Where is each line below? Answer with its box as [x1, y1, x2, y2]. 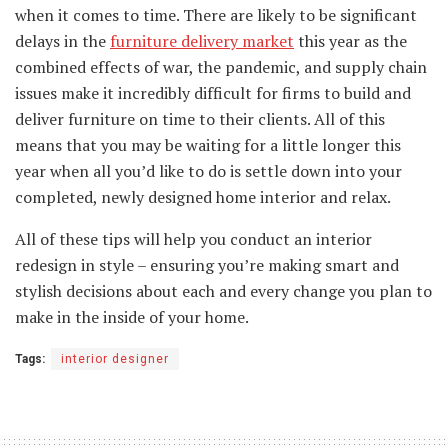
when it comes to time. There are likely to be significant [15, 3, 417, 26]
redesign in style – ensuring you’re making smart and [15, 253, 399, 276]
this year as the [294, 29, 407, 52]
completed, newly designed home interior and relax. [15, 185, 391, 208]
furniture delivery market [110, 29, 294, 52]
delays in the [15, 29, 110, 52]
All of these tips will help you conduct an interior [15, 227, 372, 250]
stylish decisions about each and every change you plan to [15, 279, 432, 302]
